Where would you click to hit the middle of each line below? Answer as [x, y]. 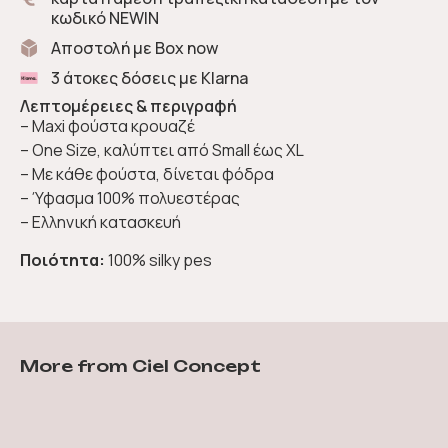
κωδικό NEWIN [104, 17]
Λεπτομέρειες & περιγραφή [128, 105]
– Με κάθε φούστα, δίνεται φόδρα [147, 173]
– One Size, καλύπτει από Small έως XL [162, 149]
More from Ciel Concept [140, 365]
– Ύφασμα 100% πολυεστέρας [130, 197]
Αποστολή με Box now [134, 47]
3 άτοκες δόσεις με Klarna [149, 77]
